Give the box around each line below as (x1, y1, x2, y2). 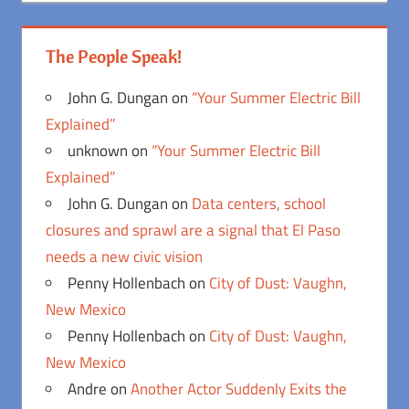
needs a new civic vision (45, 244, 203, 268)
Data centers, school (191, 191, 326, 215)
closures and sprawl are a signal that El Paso (45, 217, 341, 242)
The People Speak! (45, 44, 182, 68)
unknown (67, 138, 128, 163)
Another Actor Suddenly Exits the (130, 376, 347, 401)
